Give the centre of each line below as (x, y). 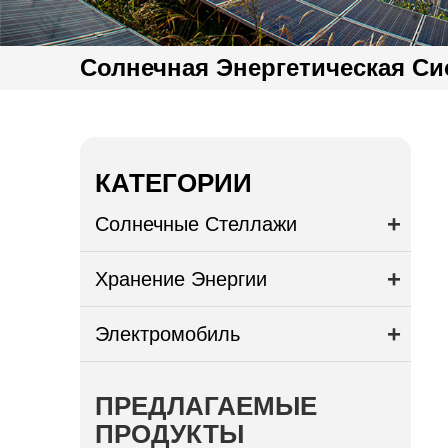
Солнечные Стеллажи (196, 223)
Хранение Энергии (181, 278)
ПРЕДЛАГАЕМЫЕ (206, 405)
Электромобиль (168, 333)
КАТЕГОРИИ (174, 182)
